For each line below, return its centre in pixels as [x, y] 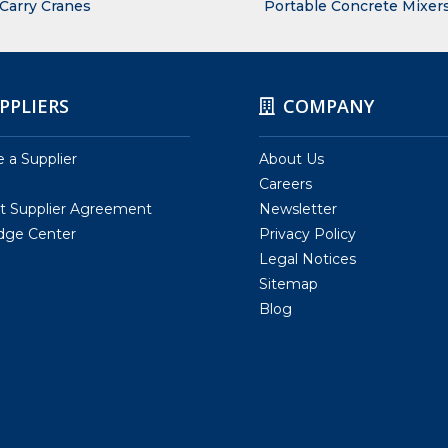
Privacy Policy [307, 234]
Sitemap [288, 284]
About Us [291, 159]
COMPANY [328, 106]
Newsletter [298, 209]
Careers [285, 184]
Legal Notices [307, 259]
